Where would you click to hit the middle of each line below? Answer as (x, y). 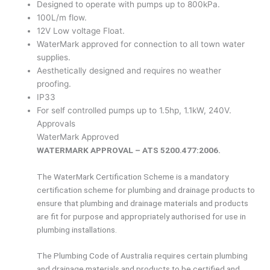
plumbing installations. (77, 229)
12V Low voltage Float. (81, 30)
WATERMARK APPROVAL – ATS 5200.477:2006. (129, 150)
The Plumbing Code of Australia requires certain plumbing (143, 256)
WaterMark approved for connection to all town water (141, 44)
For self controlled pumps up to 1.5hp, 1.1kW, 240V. (134, 110)
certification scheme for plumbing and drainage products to (146, 190)
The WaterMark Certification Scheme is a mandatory (133, 176)
